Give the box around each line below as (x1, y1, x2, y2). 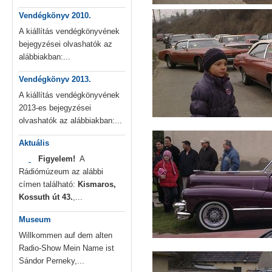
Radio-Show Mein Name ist (19, 243, 114, 253)
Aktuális (19, 138, 49, 148)
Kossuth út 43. (19, 192, 73, 202)
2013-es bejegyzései (19, 103, 91, 113)
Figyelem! (38, 154, 78, 164)
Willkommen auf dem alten (19, 231, 112, 240)
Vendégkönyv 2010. (19, 11, 91, 21)
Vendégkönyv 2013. (19, 75, 91, 84)
